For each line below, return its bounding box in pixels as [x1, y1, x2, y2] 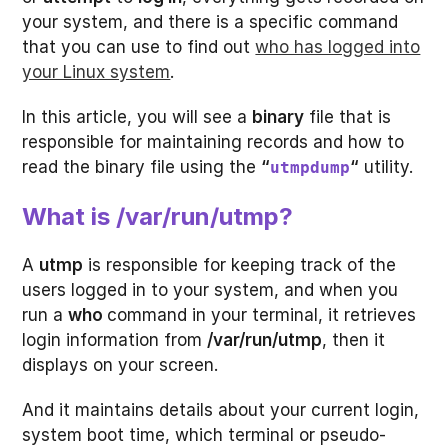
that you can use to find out [22, 37, 256, 57]
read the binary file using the [22, 157, 262, 177]
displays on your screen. [22, 355, 219, 375]
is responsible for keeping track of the [83, 255, 397, 275]
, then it [322, 330, 386, 350]
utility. [359, 157, 414, 177]
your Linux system [22, 62, 171, 82]
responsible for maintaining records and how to [22, 132, 405, 152]
